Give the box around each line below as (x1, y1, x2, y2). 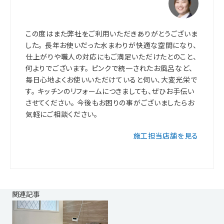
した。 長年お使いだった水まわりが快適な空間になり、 (25, 40, 197, 50)
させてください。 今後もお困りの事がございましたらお (25, 97, 194, 108)
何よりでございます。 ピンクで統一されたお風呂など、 (25, 63, 193, 73)
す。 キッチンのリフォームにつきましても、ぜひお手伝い (25, 86, 194, 96)
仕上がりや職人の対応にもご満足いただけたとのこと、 (25, 51, 197, 62)
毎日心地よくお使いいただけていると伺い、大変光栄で (25, 74, 197, 85)
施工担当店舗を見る (133, 130, 198, 141)
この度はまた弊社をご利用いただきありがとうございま (25, 28, 198, 39)
